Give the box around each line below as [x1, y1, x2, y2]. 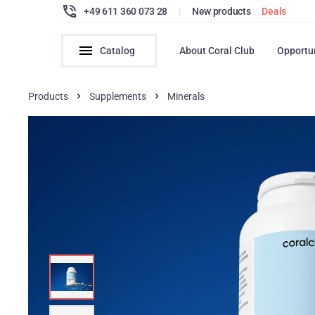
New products [191, 5, 251, 17]
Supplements [89, 91, 147, 102]
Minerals [167, 91, 205, 102]
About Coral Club [179, 45, 255, 56]
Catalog [100, 45, 136, 56]
